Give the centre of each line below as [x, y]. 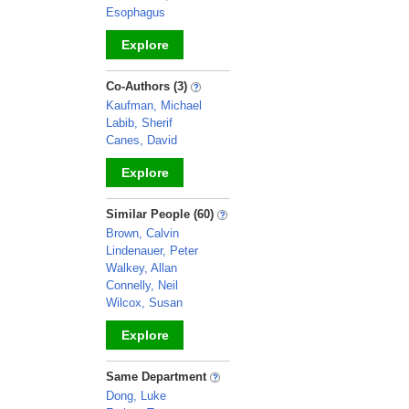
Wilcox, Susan [144, 303]
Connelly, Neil [142, 285]
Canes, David [142, 140]
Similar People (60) [162, 214]
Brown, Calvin [142, 233]
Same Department [158, 377]
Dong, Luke [136, 396]
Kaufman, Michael [154, 105]
